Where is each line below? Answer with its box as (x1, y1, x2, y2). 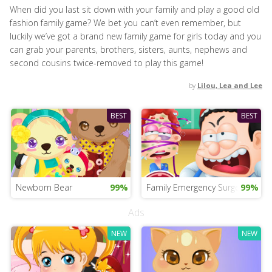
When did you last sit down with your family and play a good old (10, 4, 259, 15)
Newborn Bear (15, 181, 72, 193)
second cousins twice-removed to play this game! (10, 57, 203, 69)
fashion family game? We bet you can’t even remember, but (10, 17, 241, 29)
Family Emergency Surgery (146, 181, 246, 193)
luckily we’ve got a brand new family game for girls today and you (10, 30, 261, 42)
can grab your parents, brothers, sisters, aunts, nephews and (10, 44, 247, 55)
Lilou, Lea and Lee (197, 81, 262, 90)
